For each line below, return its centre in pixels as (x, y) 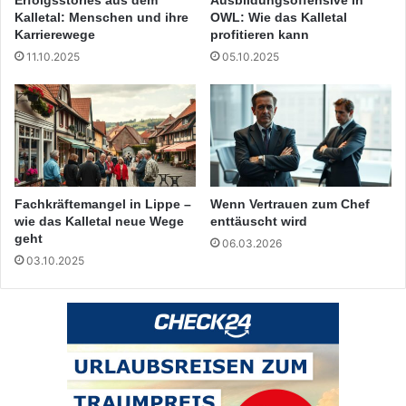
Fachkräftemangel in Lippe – (103, 203)
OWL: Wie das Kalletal (279, 17)
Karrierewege (55, 34)
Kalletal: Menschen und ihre (101, 17)
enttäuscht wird (259, 221)
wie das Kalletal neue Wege (99, 221)
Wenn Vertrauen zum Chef (290, 203)
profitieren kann (260, 34)
